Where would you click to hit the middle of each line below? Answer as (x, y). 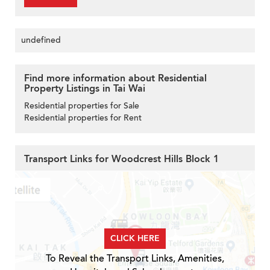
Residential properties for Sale (82, 105)
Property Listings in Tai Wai (85, 88)
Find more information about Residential (115, 78)
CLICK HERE (135, 238)
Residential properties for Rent (83, 118)
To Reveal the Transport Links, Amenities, (135, 258)
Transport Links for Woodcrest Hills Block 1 (121, 159)
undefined (41, 40)
